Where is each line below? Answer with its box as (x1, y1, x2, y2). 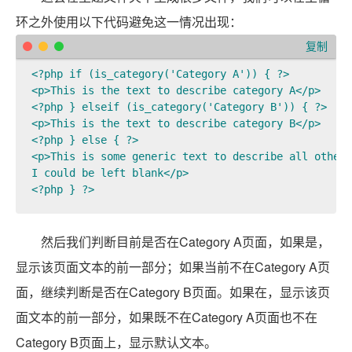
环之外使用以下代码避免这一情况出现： (16, 13, 242, 31)
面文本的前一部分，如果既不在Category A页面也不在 (16, 308, 317, 327)
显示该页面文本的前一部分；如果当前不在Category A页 (16, 258, 330, 277)
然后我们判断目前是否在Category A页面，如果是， (41, 233, 330, 251)
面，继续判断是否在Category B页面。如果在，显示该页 (16, 283, 330, 302)
